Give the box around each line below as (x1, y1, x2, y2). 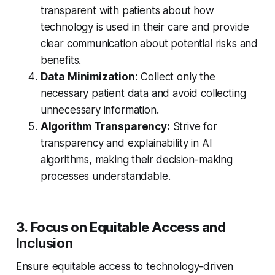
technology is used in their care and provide (40, 21, 250, 34)
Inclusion (15, 235, 73, 252)
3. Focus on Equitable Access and (15, 219, 226, 236)
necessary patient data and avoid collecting (40, 87, 246, 100)
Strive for (169, 120, 217, 133)
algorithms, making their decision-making (40, 153, 233, 166)
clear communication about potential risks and (40, 37, 258, 50)
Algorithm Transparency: (40, 120, 170, 133)
